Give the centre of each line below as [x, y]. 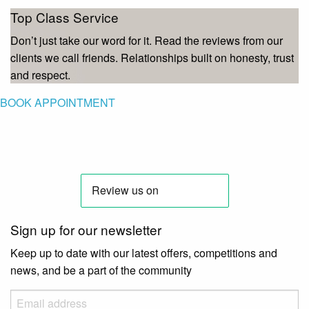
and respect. [40, 75]
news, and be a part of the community [101, 270]
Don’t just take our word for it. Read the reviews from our [147, 41]
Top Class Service [64, 17]
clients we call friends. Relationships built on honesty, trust [152, 58]
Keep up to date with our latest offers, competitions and [144, 253]
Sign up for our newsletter [86, 230]
